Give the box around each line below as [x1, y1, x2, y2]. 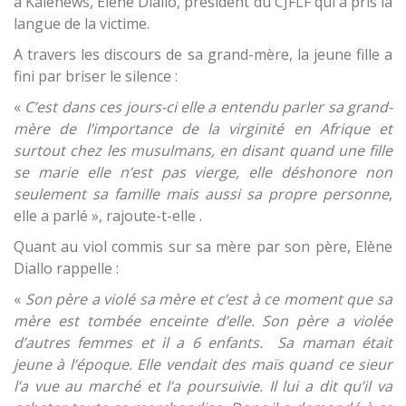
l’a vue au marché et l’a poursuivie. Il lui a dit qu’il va [14, 375, 392, 396]
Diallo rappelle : [14, 257, 119, 278]
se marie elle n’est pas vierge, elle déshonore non [14, 161, 392, 182]
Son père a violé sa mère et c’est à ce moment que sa [24, 288, 393, 309]
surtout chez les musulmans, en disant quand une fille [14, 140, 392, 160]
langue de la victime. [14, 13, 150, 34]
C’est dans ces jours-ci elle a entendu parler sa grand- [24, 96, 393, 117]
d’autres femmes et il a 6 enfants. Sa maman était [14, 332, 392, 353]
